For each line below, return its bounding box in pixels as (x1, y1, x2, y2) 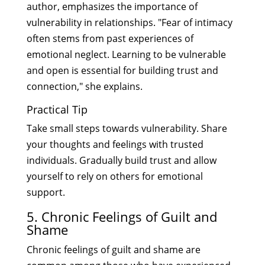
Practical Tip (26, 102, 88, 117)
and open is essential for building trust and (26, 63, 218, 77)
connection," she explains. (26, 79, 143, 93)
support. (26, 185, 65, 199)
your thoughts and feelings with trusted (26, 137, 203, 151)
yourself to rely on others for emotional (26, 169, 203, 183)
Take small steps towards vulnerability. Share (26, 121, 227, 135)
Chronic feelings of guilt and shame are (26, 243, 201, 256)
